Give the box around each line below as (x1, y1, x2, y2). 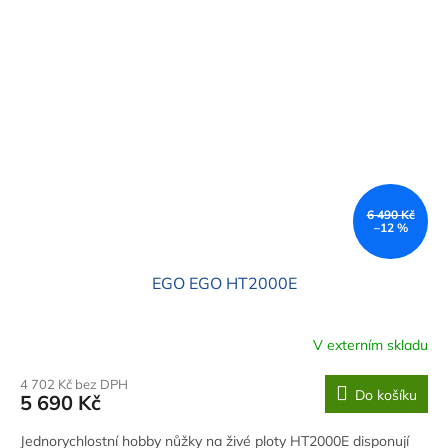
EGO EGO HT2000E (151, 272, 297, 293)
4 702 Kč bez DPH (20, 375, 128, 392)
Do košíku (355, 385, 417, 404)
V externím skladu (313, 336, 428, 355)
